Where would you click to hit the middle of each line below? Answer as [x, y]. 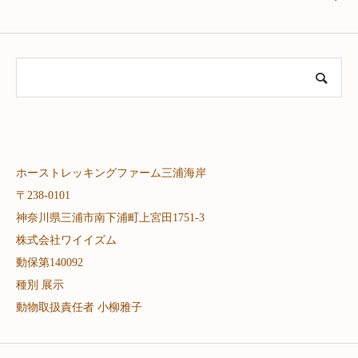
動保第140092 [50, 262]
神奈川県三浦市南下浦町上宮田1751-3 [110, 217]
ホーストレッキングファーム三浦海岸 [111, 173]
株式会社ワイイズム [66, 240]
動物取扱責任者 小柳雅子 [79, 307]
